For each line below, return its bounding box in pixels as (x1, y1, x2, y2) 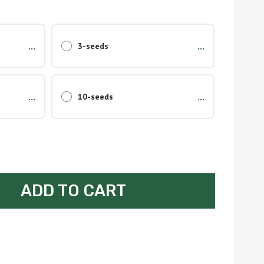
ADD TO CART (21, 181, 127, 200)
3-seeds (77, 41, 108, 51)
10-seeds (77, 91, 113, 102)
